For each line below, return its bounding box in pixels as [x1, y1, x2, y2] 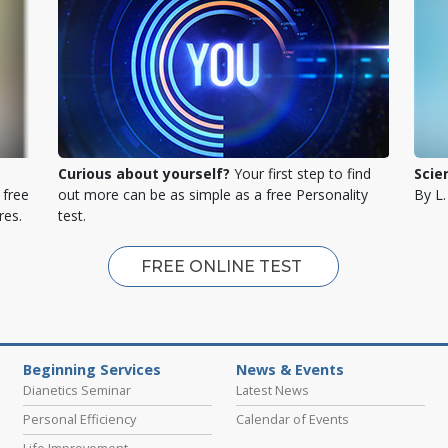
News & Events [235, 359, 344, 379]
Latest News [235, 380, 309, 399]
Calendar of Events [235, 409, 349, 428]
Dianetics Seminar [22, 380, 131, 399]
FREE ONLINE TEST [141, 256, 307, 276]
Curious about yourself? [58, 163, 231, 183]
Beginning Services [22, 359, 161, 379]
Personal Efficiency [22, 409, 136, 428]
